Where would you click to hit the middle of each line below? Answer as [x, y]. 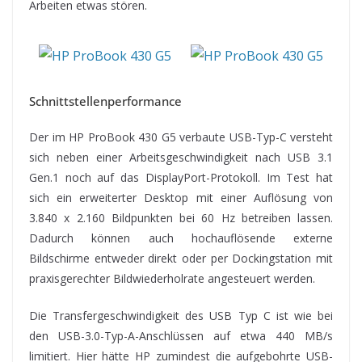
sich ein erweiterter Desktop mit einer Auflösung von [181, 197]
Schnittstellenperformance [105, 101]
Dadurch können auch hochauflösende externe [181, 238]
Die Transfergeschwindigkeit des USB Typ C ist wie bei [181, 315]
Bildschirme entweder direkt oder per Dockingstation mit [181, 258]
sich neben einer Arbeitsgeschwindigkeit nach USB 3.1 [181, 157]
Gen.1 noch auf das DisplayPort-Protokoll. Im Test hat [181, 177]
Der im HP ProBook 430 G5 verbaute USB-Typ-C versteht [181, 137]
